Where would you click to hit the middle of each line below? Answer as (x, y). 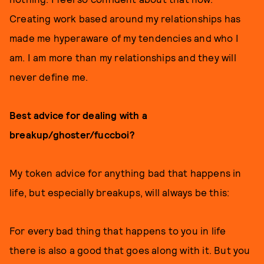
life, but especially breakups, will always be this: (120, 192)
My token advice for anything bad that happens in (126, 173)
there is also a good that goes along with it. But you (130, 250)
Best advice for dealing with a (78, 115)
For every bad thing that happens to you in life (118, 230)
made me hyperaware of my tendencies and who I (124, 38)
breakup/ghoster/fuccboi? (73, 134)
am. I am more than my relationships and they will (123, 57)
